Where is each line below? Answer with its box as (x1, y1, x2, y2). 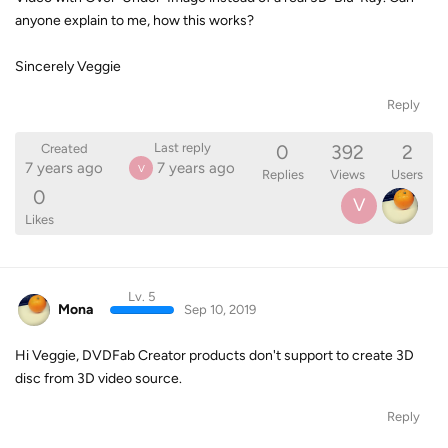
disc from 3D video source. (15, 370, 182, 387)
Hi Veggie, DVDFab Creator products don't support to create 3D (15, 347, 414, 364)
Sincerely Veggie (15, 57, 121, 75)
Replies (261, 166, 304, 182)
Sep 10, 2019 (183, 301, 256, 317)
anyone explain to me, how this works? (15, 11, 254, 29)
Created (40, 141, 88, 156)
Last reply (153, 140, 211, 155)
